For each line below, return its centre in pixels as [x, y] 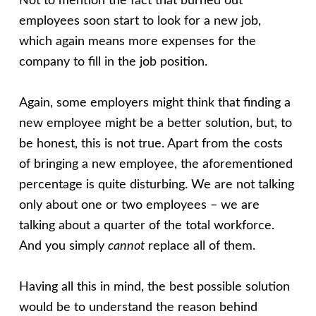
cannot [126, 247]
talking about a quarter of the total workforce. [146, 226]
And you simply [63, 247]
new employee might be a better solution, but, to [155, 124]
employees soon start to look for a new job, [140, 21]
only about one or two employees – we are [139, 206]
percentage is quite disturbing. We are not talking [156, 185]
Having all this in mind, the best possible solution [154, 287]
